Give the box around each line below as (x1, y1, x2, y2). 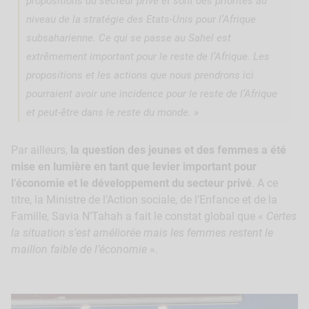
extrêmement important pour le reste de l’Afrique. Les (26, 50, 270, 63)
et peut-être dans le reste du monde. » (26, 106, 199, 119)
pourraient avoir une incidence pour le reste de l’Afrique (26, 87, 277, 100)
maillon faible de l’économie (11, 243, 150, 257)
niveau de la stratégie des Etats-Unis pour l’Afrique (26, 12, 256, 26)
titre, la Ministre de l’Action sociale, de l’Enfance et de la (11, 193, 277, 207)
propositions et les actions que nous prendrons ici (26, 68, 254, 81)
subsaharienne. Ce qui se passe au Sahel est (26, 31, 231, 44)
